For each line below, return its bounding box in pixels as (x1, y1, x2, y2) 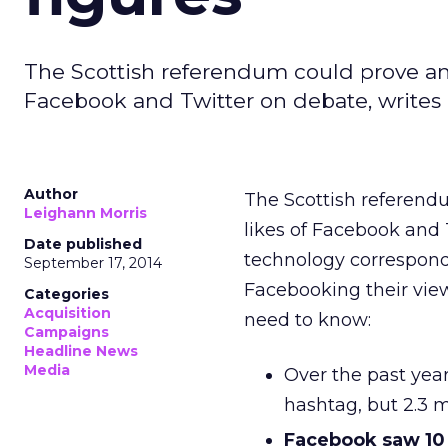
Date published (24, 235, 142, 253)
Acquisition (24, 304, 111, 322)
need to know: (244, 309, 371, 331)
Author (24, 185, 78, 203)
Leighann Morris (24, 204, 147, 222)
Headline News (24, 342, 138, 360)
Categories (24, 285, 109, 303)
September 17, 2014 (24, 254, 162, 272)
